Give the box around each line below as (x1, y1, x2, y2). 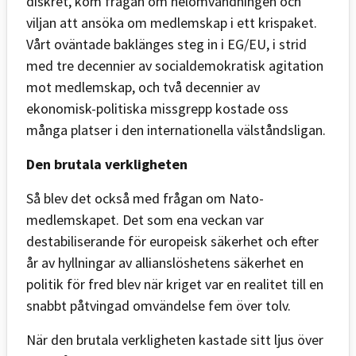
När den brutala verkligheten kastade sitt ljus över (26, 330, 323, 349)
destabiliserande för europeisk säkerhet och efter (26, 231, 319, 250)
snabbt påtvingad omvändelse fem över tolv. (26, 296, 291, 315)
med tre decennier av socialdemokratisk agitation (26, 56, 323, 75)
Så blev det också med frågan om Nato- (26, 188, 264, 207)
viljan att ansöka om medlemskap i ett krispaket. (26, 13, 317, 32)
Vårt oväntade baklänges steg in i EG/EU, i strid (26, 34, 307, 53)
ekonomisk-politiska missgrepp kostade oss (26, 99, 288, 118)
